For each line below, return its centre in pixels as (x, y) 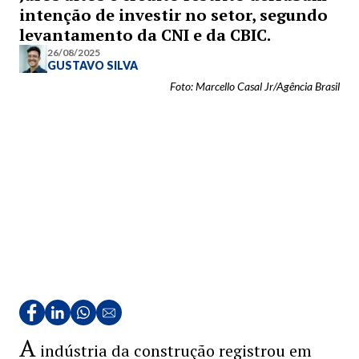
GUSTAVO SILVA (93, 65)
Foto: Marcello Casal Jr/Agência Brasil (255, 86)
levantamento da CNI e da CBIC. (145, 35)
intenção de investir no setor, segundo (173, 15)
